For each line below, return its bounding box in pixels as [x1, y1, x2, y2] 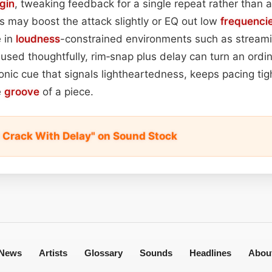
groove [4, 85, 39, 98]
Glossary [84, 247, 123, 258]
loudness [16, 32, 60, 45]
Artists [38, 247, 67, 258]
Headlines [189, 247, 231, 258]
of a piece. [39, 85, 93, 98]
